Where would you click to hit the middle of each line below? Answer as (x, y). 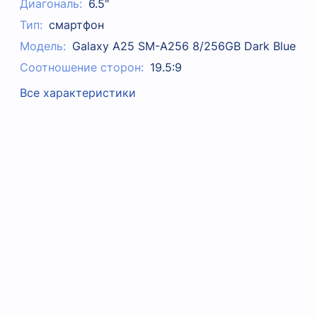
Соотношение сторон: (82, 68)
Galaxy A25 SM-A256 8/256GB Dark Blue (184, 46)
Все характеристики (78, 93)
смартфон (76, 25)
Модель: (43, 46)
